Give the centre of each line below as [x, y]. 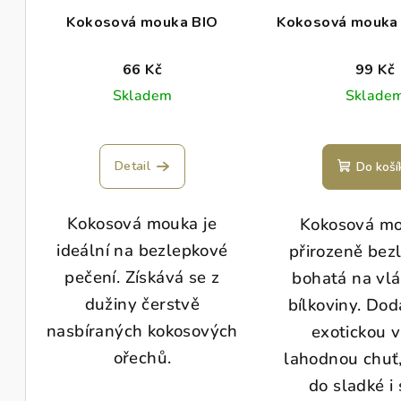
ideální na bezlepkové [142, 250]
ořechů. [142, 358]
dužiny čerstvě [142, 304]
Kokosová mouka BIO [142, 22]
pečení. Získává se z [142, 277]
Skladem [142, 95]
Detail [132, 166]
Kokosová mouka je [142, 223]
